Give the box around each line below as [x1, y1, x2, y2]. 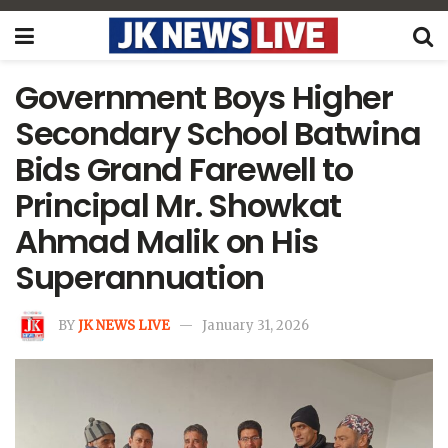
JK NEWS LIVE [78, 316, 170, 334]
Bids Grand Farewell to [15, 147, 353, 192]
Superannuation [15, 255, 265, 300]
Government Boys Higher [15, 75, 393, 120]
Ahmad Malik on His [15, 219, 318, 264]
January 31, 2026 [202, 316, 309, 334]
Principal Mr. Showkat [15, 183, 342, 228]
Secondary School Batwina [15, 111, 421, 156]
